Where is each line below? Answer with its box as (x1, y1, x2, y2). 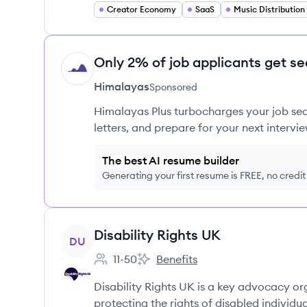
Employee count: (93, 259, 179, 273)
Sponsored (149, 81, 197, 93)
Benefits (156, 252, 197, 266)
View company (60, 225, 136, 239)
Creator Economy (107, 4, 176, 14)
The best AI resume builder (102, 153, 239, 167)
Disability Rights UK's (136, 259, 244, 273)
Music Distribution (234, 4, 305, 14)
